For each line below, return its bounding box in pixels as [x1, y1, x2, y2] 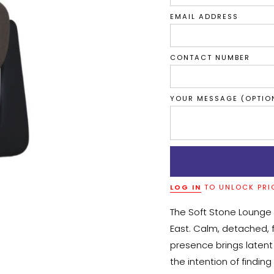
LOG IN [169, 182, 201, 192]
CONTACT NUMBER [169, 53, 250, 62]
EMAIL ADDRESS [169, 12, 239, 21]
